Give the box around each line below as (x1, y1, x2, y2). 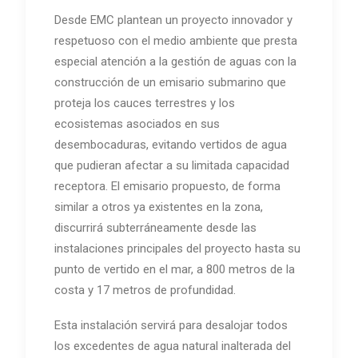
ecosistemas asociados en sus (54, 116, 220, 131)
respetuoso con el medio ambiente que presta (54, 33, 297, 48)
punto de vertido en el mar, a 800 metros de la (54, 261, 295, 276)
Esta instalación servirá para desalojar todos (54, 317, 288, 332)
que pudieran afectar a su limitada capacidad (54, 157, 289, 173)
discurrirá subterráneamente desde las (54, 220, 257, 235)
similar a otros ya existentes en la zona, (54, 199, 263, 214)
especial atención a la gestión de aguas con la (54, 54, 296, 69)
